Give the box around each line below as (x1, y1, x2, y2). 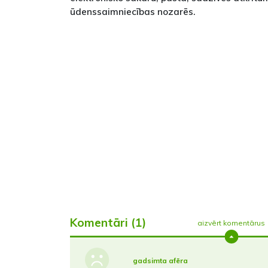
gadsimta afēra (132, 256, 188, 265)
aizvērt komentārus (197, 218, 266, 227)
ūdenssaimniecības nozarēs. (70, 5, 196, 17)
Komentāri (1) (70, 215, 146, 230)
